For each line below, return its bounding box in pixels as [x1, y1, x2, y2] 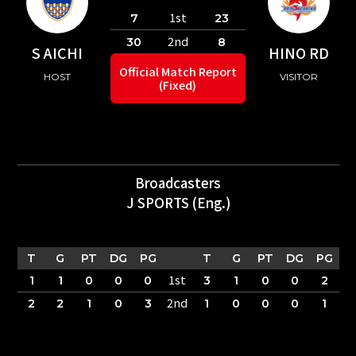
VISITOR [279, 70, 318, 83]
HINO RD [268, 41, 329, 63]
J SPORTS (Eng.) [126, 193, 230, 213]
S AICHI [32, 41, 83, 63]
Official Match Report [118, 63, 237, 80]
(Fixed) [159, 76, 197, 94]
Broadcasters [135, 173, 221, 193]
